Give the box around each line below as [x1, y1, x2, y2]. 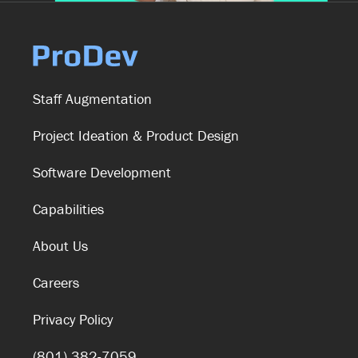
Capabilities [32, 200, 104, 219]
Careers [32, 273, 79, 292]
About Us [32, 237, 88, 256]
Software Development [32, 163, 171, 182]
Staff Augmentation [32, 89, 152, 109]
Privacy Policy [32, 310, 113, 329]
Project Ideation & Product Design [32, 126, 239, 145]
